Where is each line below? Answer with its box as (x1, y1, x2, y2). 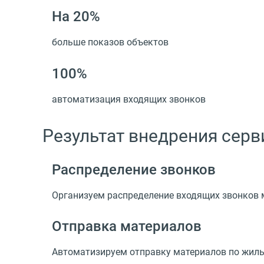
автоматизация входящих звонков (52, 94, 206, 105)
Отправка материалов (52, 218, 202, 235)
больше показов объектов (52, 37, 169, 48)
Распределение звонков (52, 161, 216, 178)
